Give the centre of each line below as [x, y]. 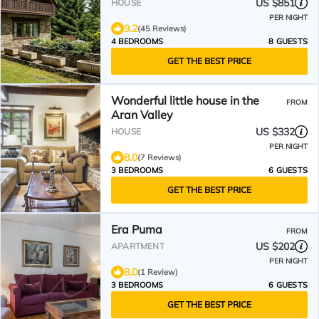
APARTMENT [138, 246]
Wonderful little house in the [185, 100]
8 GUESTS [288, 41]
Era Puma [137, 229]
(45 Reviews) [162, 28]
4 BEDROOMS [137, 41]
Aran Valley [142, 115]
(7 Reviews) [159, 157]
